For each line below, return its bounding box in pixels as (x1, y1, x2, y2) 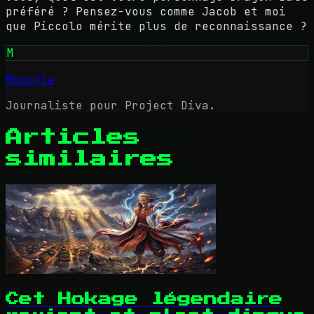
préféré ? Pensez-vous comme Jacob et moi (6, 4, 286, 20)
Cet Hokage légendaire (6, 292, 282, 306)
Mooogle (6, 72, 55, 88)
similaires (6, 151, 174, 168)
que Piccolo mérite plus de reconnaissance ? (6, 19, 307, 34)
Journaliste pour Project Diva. (6, 98, 216, 114)
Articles (6, 129, 140, 146)
